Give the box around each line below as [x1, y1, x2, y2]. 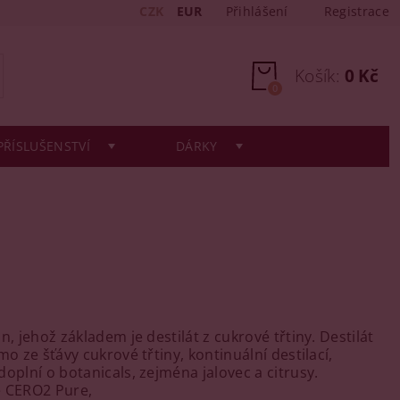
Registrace [323, 3, 389, 20]
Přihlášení [225, 3, 288, 20]
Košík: [295, 64, 340, 87]
